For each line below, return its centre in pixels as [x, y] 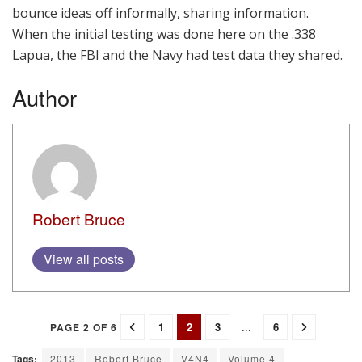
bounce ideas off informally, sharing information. [162, 13]
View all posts [84, 259]
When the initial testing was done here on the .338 [164, 34]
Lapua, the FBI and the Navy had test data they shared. [177, 55]
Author [44, 98]
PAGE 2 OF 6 [84, 327]
